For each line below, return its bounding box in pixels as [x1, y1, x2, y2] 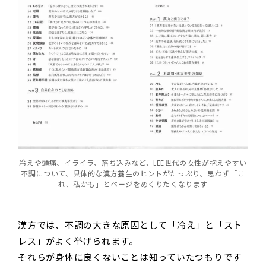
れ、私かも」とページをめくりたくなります [58, 179, 208, 189]
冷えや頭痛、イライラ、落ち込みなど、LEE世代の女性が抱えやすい [19, 157, 247, 168]
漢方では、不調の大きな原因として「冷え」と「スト [18, 218, 242, 232]
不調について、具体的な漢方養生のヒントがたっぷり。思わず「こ [21, 168, 245, 179]
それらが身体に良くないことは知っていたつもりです [18, 251, 242, 264]
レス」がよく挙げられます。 [18, 235, 138, 248]
